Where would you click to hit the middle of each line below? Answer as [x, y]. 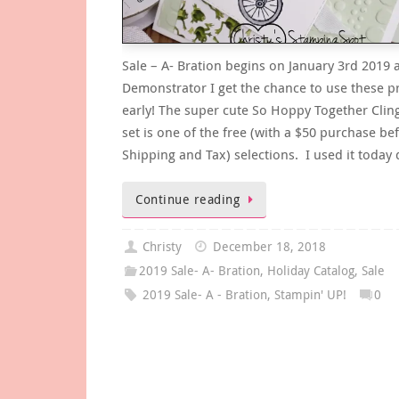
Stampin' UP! [311, 295]
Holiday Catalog [311, 271]
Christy [163, 247]
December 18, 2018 [270, 247]
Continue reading [187, 200]
